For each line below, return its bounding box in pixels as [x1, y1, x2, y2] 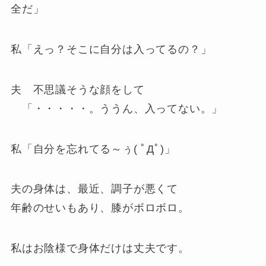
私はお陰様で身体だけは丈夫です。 [10, 242, 189, 255]
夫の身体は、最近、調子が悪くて [10, 183, 179, 195]
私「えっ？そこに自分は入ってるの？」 [10, 43, 212, 55]
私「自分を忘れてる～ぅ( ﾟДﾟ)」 [10, 142, 176, 155]
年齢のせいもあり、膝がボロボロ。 [10, 202, 189, 214]
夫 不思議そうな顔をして [10, 83, 145, 96]
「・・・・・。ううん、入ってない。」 [10, 102, 223, 115]
